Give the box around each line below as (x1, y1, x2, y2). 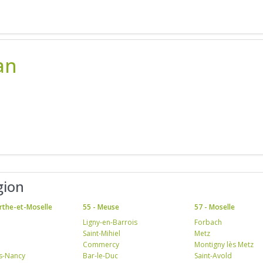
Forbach (194, 217, 222, 227)
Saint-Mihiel (82, 228, 120, 238)
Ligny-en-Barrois (82, 217, 137, 227)
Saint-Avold (194, 250, 232, 261)
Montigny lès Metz (194, 239, 254, 249)
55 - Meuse (82, 201, 119, 212)
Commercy (82, 239, 119, 249)
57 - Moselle (194, 201, 235, 212)
